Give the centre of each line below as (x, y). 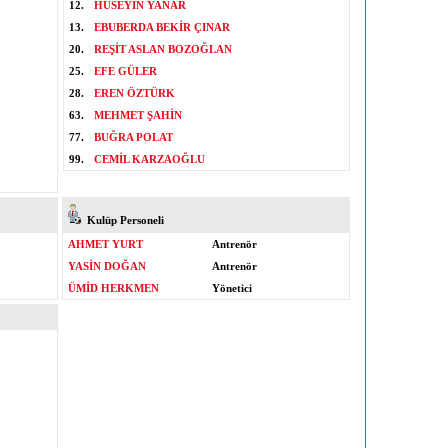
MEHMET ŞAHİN (138, 115)
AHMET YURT (105, 244)
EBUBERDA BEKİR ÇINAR (162, 27)
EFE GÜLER (125, 71)
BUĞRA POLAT (133, 137)
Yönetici (232, 288)
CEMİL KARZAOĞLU (149, 159)
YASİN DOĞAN (107, 266)
